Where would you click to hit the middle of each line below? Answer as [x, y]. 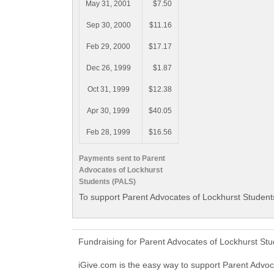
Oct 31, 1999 [108, 90]
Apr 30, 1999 [108, 111]
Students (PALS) [107, 181]
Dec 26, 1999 [108, 68]
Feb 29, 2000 [108, 47]
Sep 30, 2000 [108, 25]
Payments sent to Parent [122, 158]
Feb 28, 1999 [108, 132]
